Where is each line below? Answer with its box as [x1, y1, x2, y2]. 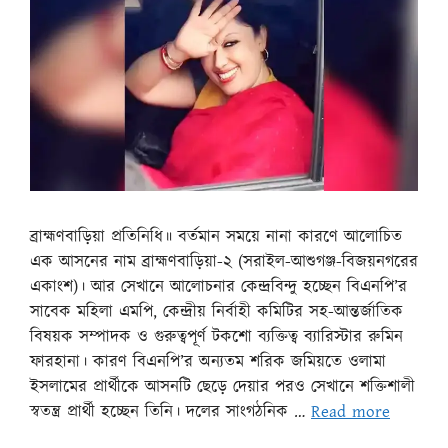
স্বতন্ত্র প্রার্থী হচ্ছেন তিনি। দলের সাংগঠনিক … [30, 399, 311, 424]
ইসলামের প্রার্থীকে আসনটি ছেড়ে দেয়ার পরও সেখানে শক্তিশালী [30, 374, 415, 399]
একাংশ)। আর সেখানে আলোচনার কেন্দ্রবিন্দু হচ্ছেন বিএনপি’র [30, 274, 407, 299]
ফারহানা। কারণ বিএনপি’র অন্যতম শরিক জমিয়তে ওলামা [30, 349, 386, 374]
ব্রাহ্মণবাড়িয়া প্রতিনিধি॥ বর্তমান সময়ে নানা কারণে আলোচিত [30, 224, 402, 249]
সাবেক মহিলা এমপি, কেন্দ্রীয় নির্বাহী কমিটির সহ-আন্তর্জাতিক [30, 299, 403, 324]
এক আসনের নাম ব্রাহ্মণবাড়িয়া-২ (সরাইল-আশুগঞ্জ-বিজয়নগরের [30, 249, 418, 274]
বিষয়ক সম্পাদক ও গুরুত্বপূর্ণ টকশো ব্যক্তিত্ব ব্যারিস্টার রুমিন [30, 324, 403, 349]
